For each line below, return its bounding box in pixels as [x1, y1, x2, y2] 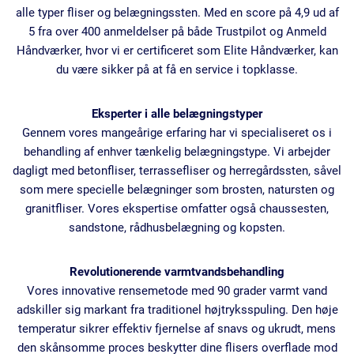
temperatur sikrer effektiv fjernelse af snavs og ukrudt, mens [18, 322, 336, 337]
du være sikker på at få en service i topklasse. [56, 62, 298, 77]
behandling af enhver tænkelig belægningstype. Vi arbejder [24, 145, 330, 160]
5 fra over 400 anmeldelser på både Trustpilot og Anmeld [28, 24, 326, 40]
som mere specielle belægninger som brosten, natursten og [20, 183, 334, 198]
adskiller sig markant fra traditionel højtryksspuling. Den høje [16, 303, 338, 318]
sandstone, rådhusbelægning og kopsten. [69, 220, 285, 235]
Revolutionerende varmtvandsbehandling [70, 265, 284, 280]
